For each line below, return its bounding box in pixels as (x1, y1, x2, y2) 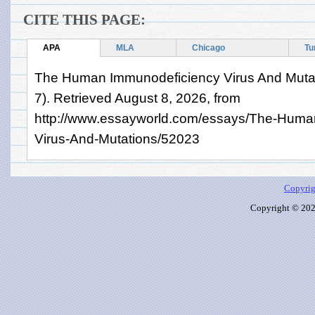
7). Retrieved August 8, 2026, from (34, 90, 240, 105)
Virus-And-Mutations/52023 (34, 131, 200, 146)
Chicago (192, 42, 225, 53)
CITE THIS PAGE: (23, 11, 146, 27)
